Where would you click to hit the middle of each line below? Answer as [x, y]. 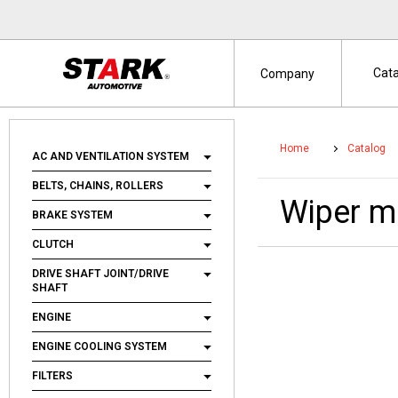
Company [288, 74]
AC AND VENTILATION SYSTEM [112, 156]
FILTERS [52, 376]
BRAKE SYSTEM [72, 215]
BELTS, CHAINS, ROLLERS [98, 186]
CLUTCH [54, 244]
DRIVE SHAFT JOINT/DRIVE [100, 274]
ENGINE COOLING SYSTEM [99, 346]
